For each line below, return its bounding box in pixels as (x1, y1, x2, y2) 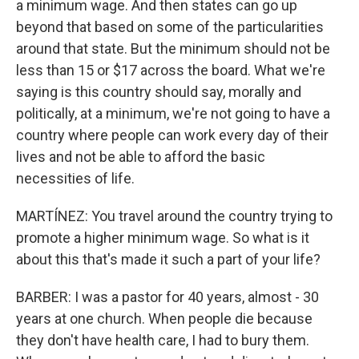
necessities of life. (16, 169, 135, 187)
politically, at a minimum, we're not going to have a (16, 104, 330, 122)
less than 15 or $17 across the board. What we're (16, 61, 325, 79)
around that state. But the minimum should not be (16, 39, 330, 57)
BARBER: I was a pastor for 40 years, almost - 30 (16, 288, 319, 305)
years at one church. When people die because (16, 309, 313, 327)
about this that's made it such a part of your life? (16, 250, 321, 268)
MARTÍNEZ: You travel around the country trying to (16, 207, 333, 224)
